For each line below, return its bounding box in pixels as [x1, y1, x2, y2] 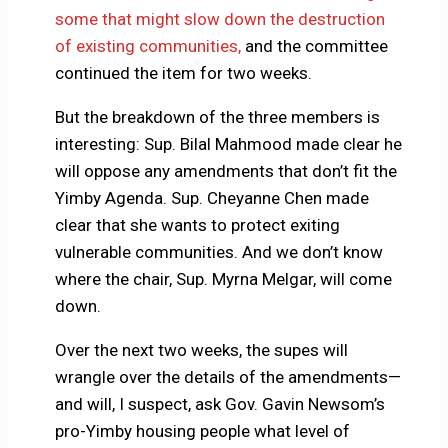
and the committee [240, 36, 388, 57]
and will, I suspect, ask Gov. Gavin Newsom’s [54, 394, 385, 415]
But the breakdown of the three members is [54, 107, 380, 128]
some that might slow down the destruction [54, 9, 385, 30]
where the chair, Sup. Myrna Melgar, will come [54, 269, 392, 290]
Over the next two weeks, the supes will [54, 340, 348, 361]
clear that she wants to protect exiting [54, 215, 340, 236]
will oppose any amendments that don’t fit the [54, 161, 397, 182]
